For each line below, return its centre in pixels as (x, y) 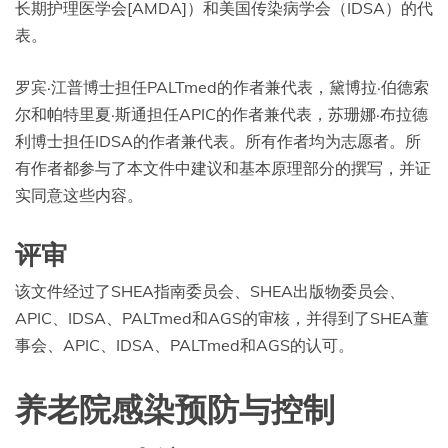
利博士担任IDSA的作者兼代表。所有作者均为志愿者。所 (218, 141)
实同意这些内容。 (79, 195)
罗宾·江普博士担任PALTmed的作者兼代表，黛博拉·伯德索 (222, 87)
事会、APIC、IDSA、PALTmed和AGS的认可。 (184, 345)
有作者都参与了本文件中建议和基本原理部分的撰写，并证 (223, 168)
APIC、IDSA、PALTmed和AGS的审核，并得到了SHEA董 (222, 318)
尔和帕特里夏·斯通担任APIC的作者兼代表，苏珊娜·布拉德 (221, 114)
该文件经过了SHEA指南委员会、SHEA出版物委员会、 (210, 291)
